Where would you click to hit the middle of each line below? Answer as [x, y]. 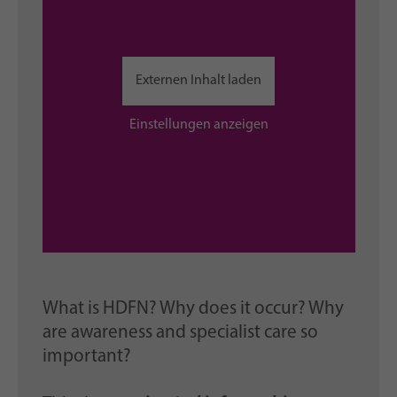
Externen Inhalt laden [198, 80]
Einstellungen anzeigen [198, 125]
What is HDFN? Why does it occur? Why [193, 309]
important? [86, 357]
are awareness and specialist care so [180, 333]
